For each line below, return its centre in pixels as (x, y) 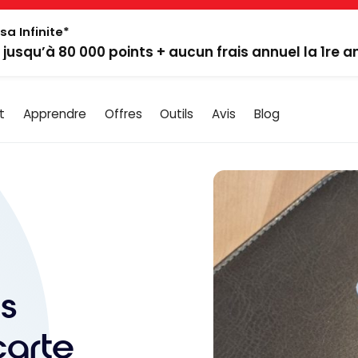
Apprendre (54, 113)
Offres (123, 113)
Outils (177, 113)
